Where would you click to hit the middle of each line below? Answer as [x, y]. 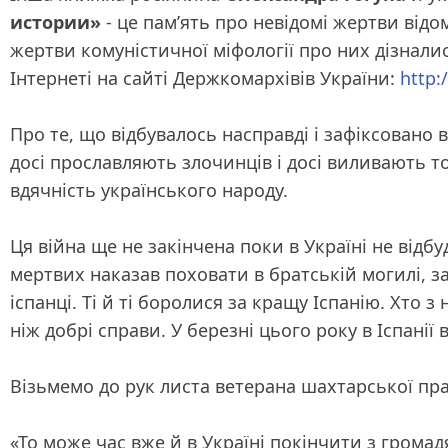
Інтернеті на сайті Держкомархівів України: [205, 78]
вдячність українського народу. [149, 190]
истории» [55, 22]
